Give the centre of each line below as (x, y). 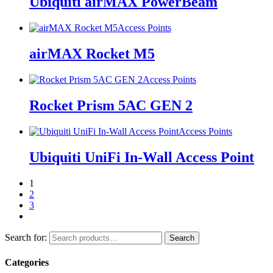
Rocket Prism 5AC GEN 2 (111, 106)
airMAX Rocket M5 (92, 54)
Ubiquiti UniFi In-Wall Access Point (142, 157)
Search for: (26, 237)
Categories (27, 263)
